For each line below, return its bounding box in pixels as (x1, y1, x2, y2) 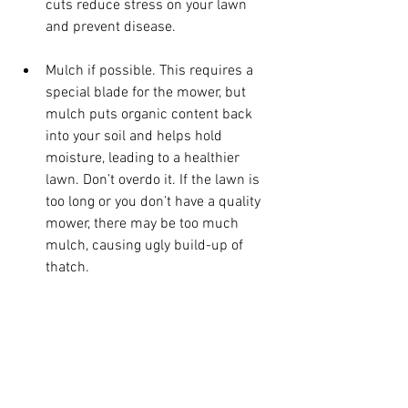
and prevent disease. (46, 18, 176, 37)
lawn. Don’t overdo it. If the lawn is (46, 171, 263, 190)
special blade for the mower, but (46, 84, 250, 103)
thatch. (46, 259, 89, 278)
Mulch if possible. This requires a (46, 62, 257, 81)
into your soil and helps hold (46, 127, 226, 147)
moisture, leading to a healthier (46, 149, 243, 168)
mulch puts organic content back (46, 106, 256, 125)
